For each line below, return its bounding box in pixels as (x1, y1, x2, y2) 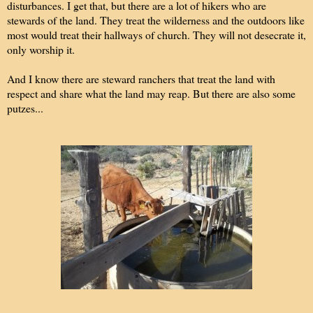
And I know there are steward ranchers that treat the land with (7, 71, 275, 86)
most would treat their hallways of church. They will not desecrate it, (7, 27, 306, 42)
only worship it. (7, 41, 75, 57)
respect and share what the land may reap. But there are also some (7, 85, 296, 101)
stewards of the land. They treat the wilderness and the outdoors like (7, 12, 305, 27)
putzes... (7, 100, 43, 115)
